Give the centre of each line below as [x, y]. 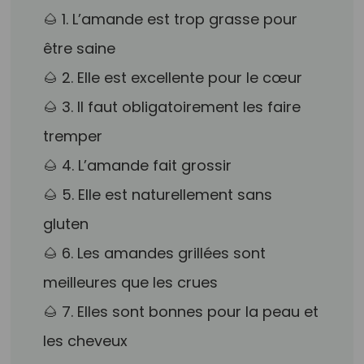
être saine [80, 48]
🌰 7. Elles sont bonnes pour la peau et [181, 312]
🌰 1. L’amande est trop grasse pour [171, 19]
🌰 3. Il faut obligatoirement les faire [172, 107]
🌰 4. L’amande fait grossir [138, 165]
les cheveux [86, 341]
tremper [73, 136]
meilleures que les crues [131, 282]
